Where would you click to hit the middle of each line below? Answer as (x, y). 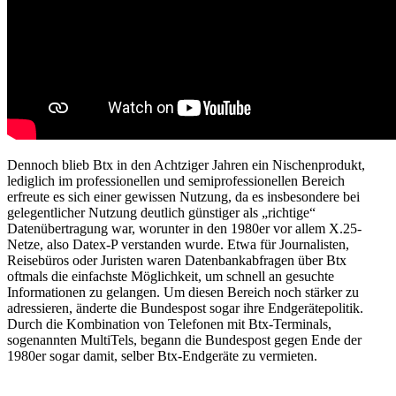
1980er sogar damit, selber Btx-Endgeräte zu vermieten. (162, 355)
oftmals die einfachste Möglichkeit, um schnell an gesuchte (171, 276)
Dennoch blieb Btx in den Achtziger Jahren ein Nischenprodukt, (186, 164)
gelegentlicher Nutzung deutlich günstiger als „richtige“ (161, 212)
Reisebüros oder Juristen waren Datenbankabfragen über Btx (177, 260)
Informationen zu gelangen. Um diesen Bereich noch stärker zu (183, 292)
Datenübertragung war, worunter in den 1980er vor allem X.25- (184, 228)
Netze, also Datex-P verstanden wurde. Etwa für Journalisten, (178, 244)
